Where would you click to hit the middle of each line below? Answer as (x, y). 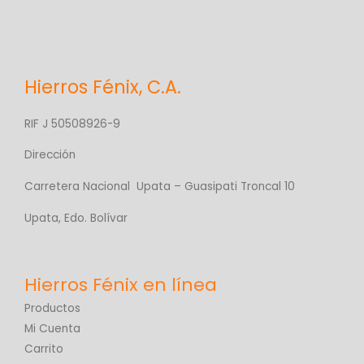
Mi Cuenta (52, 329)
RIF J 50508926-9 (72, 123)
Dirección (50, 155)
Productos (52, 309)
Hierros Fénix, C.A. (103, 88)
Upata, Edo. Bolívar (76, 218)
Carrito (44, 349)
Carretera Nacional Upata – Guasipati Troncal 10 (160, 186)
